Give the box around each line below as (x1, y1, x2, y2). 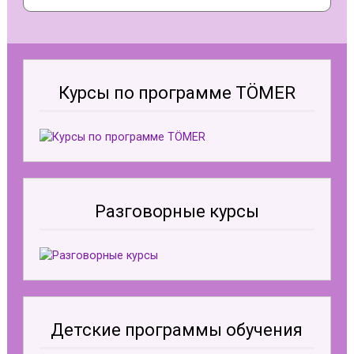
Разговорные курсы (94, 201, 259, 221)
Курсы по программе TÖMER (58, 83, 296, 104)
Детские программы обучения (51, 319, 303, 340)
